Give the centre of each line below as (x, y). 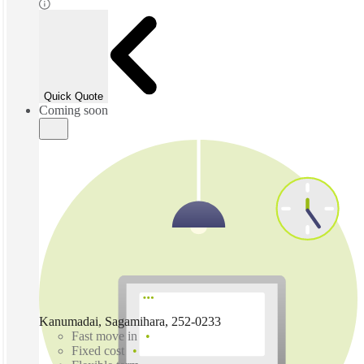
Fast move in (104, 336)
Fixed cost (98, 350)
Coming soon (74, 110)
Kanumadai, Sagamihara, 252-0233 (130, 321)
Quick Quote (74, 96)
